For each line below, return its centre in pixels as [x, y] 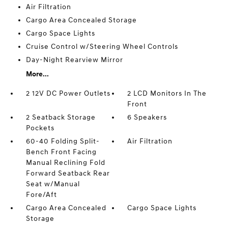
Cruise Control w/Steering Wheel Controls [102, 47]
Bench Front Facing [61, 152]
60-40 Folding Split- [63, 141]
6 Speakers [147, 117]
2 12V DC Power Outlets [68, 93]
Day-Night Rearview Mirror [74, 60]
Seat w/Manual [53, 184]
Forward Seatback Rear [68, 173]
